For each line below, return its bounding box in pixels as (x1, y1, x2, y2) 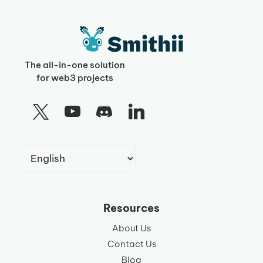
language (18, 174, 64, 187)
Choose (18, 144, 56, 158)
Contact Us (107, 238, 156, 249)
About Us (112, 222, 151, 234)
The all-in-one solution (25, 59, 125, 71)
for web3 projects (36, 72, 113, 84)
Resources (103, 201, 160, 215)
